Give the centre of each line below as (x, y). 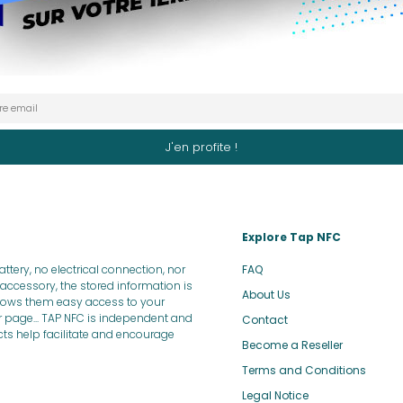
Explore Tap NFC (291, 237)
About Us (266, 294)
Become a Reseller (292, 345)
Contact (265, 319)
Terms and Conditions (304, 370)
